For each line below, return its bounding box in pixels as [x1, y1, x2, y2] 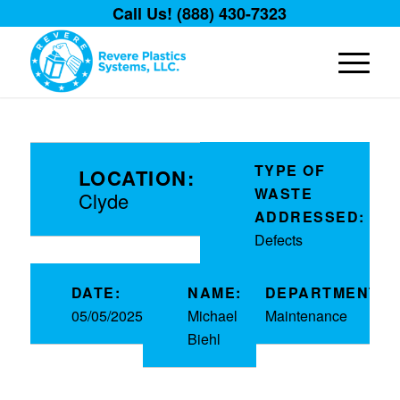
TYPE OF [254, 160, 326, 181]
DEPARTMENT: [264, 281, 384, 303]
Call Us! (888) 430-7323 [112, 2, 287, 25]
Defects [254, 229, 303, 251]
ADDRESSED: [254, 206, 365, 228]
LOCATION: [78, 163, 196, 193]
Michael [187, 304, 238, 326]
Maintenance [264, 304, 347, 326]
